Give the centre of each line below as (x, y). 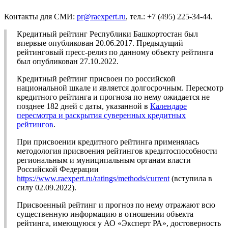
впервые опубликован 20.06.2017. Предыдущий (100, 43)
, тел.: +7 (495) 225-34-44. (169, 17)
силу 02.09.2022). (47, 188)
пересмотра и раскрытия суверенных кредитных (101, 116)
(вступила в (191, 179)
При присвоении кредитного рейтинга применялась (108, 142)
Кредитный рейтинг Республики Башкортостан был (107, 34)
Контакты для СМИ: (40, 17)
